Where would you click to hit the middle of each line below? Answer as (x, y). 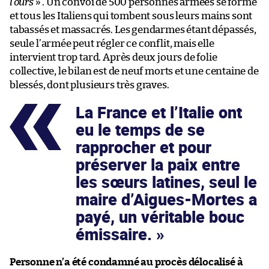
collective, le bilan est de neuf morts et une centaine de (134, 71)
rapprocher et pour (144, 147)
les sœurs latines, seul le (166, 182)
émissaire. (116, 234)
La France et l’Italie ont (159, 112)
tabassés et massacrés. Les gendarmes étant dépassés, (133, 29)
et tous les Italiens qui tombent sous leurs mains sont (131, 16)
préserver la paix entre (158, 164)
